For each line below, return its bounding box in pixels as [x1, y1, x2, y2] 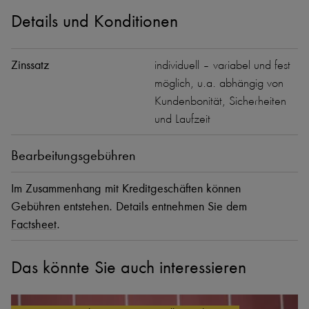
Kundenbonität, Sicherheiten [154, 94, 286, 108]
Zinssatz [11, 58, 49, 72]
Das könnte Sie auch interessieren [11, 257, 246, 278]
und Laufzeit [154, 112, 210, 126]
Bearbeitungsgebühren [11, 148, 136, 164]
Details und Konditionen [11, 11, 178, 32]
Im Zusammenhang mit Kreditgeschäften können [11, 181, 241, 196]
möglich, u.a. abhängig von [154, 76, 283, 90]
